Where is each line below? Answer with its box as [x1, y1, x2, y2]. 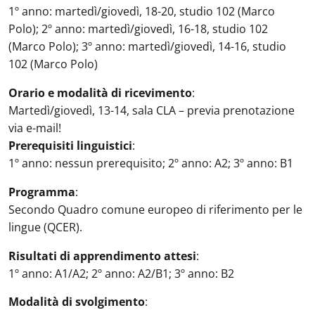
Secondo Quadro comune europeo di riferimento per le [8, 202, 302, 217]
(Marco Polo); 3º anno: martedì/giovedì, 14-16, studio [8, 39, 286, 54]
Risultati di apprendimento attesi [8, 248, 196, 264]
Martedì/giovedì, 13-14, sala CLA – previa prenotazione [8, 103, 295, 118]
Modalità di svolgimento [8, 294, 145, 309]
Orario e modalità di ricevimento [8, 85, 192, 101]
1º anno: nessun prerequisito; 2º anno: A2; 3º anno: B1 [8, 155, 293, 171]
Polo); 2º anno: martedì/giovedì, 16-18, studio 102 [8, 21, 268, 37]
